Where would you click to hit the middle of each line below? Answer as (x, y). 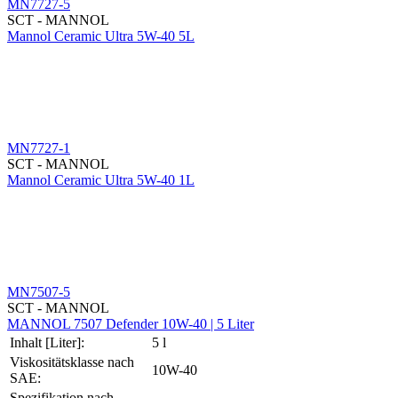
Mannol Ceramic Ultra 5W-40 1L (101, 179)
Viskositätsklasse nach (72, 362)
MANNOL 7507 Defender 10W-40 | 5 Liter (131, 323)
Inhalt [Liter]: (47, 342)
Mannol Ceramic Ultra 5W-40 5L (101, 36)
